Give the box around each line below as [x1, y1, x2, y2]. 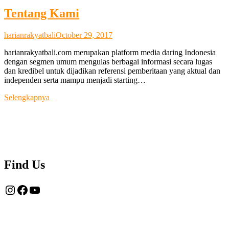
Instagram [4, 182, 53, 196]
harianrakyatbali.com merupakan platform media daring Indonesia [4, 48, 216, 57]
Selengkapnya [4, 93, 50, 102]
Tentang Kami [4, 6, 79, 20]
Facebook [16, 182, 64, 196]
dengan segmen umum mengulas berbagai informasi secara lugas [4, 57, 212, 66]
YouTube [28, 182, 73, 196]
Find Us [4, 157, 45, 171]
